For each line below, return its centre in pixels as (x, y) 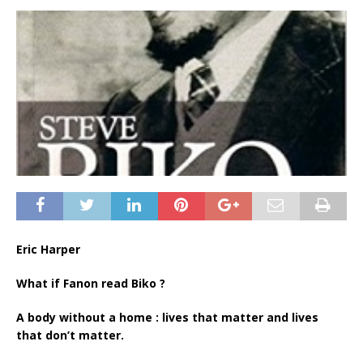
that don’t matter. (70, 335)
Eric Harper (48, 249)
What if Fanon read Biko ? (91, 283)
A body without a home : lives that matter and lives (167, 317)
